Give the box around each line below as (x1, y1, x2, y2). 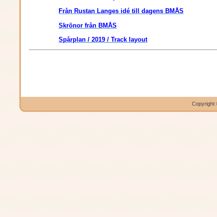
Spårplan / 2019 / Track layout (59, 36, 148, 44)
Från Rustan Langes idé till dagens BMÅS (59, 7, 184, 15)
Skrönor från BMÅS (59, 21, 117, 29)
